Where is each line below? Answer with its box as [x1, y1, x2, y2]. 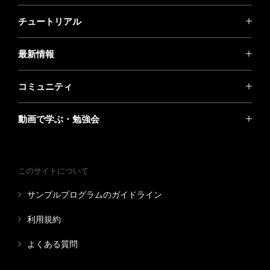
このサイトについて [18, 166, 89, 175]
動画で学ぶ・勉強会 [18, 113, 99, 124]
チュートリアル [18, 16, 81, 27]
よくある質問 [27, 239, 78, 249]
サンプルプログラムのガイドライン [27, 189, 162, 199]
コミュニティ [18, 81, 72, 92]
